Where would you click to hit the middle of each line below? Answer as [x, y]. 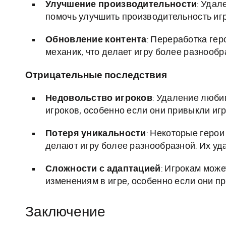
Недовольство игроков [99, 99]
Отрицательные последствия [96, 76]
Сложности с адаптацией [103, 169]
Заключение [65, 213]
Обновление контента [96, 40]
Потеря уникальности [96, 134]
